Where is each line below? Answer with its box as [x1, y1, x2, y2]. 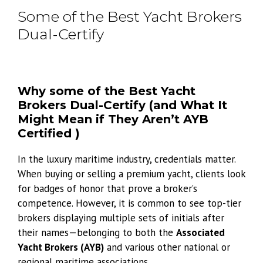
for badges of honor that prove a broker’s [18, 181, 197, 195]
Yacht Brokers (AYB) [18, 240, 104, 254]
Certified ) [18, 126, 80, 140]
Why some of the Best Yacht [18, 83, 195, 98]
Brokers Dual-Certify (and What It [18, 97, 227, 112]
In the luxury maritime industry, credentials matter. [18, 152, 235, 166]
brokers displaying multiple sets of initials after [18, 211, 224, 224]
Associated [176, 225, 225, 239]
